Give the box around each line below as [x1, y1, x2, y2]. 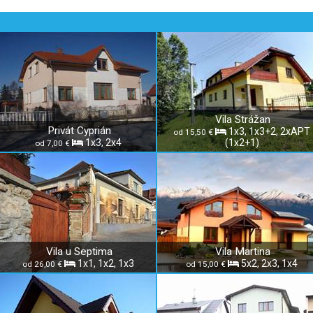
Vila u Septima [46, 245, 112, 258]
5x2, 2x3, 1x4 [241, 258, 298, 269]
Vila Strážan [215, 113, 270, 126]
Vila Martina [215, 245, 270, 258]
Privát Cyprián [48, 124, 111, 137]
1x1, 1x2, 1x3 [78, 258, 134, 269]
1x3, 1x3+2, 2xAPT [228, 126, 310, 137]
